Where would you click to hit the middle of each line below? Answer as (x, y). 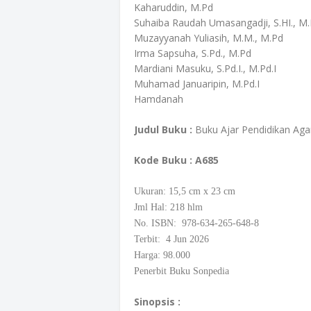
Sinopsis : (157, 302)
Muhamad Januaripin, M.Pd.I (197, 84)
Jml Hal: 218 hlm (170, 207)
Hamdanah (159, 99)
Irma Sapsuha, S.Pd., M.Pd (193, 53)
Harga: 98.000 (162, 255)
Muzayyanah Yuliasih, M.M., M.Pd (209, 38)
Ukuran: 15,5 (161, 191)
